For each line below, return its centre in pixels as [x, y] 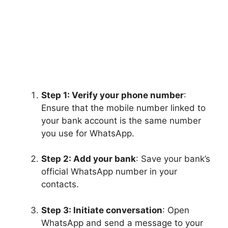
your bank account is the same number [121, 120]
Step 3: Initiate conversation [102, 210]
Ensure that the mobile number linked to [123, 108]
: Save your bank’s [173, 159]
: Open [176, 210]
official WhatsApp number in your [109, 172]
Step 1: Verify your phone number [112, 95]
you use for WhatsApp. [88, 133]
